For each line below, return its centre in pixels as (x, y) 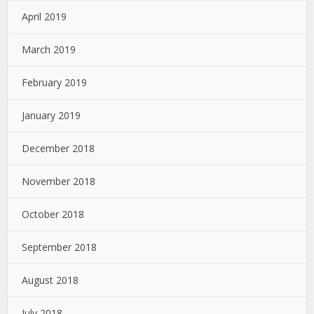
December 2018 (59, 148)
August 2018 (50, 280)
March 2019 (49, 49)
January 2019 (52, 115)
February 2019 (55, 82)
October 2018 (53, 214)
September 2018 (60, 247)
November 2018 (59, 181)
